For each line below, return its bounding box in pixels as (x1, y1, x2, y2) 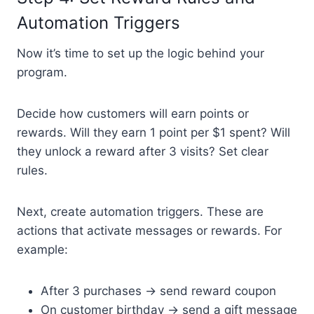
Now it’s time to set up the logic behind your (17, 46, 264, 60)
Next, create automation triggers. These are (17, 204, 264, 219)
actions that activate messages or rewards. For (17, 223, 282, 238)
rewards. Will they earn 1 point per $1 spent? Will (17, 125, 290, 139)
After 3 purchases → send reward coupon (41, 283, 276, 298)
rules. (17, 163, 48, 177)
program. (17, 64, 67, 79)
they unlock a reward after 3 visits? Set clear (17, 144, 268, 158)
